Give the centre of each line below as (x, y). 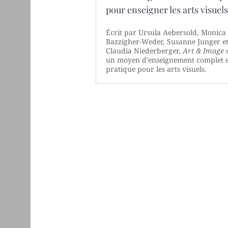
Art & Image (204, 51)
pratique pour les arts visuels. (156, 69)
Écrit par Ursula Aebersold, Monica (166, 33)
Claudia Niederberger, (145, 51)
